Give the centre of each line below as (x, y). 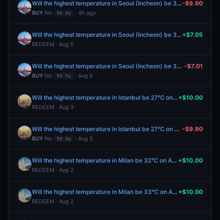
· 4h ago (85, 13)
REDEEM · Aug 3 (53, 107)
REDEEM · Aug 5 (53, 44)
